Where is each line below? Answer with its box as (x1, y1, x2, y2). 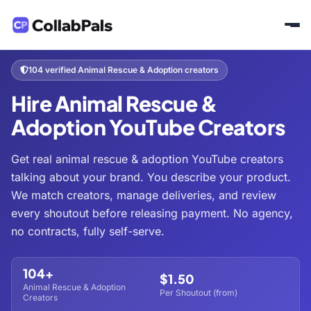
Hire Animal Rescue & (11, 90, 217, 117)
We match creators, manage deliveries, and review (11, 188, 276, 202)
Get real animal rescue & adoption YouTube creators (11, 152, 283, 166)
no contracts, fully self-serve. (11, 224, 165, 238)
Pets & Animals (109, 34, 168, 44)
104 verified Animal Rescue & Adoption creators (28, 65, 219, 75)
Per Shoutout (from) (160, 287, 237, 298)
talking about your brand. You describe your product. (11, 170, 291, 184)
